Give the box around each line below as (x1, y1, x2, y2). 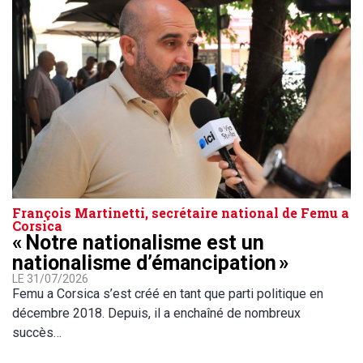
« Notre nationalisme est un (12, 230, 264, 254)
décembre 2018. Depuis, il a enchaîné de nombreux (12, 305, 301, 321)
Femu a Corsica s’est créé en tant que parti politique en (12, 285, 323, 301)
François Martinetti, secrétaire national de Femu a (12, 203, 349, 221)
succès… (12, 324, 62, 340)
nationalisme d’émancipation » (12, 250, 289, 275)
